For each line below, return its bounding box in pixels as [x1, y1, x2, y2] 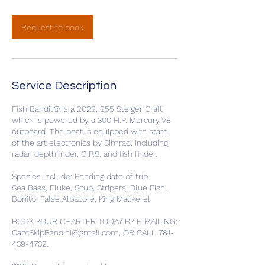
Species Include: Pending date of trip [12, 172, 148, 181]
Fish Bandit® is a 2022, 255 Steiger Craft [12, 104, 163, 114]
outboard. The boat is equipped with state [12, 127, 168, 136]
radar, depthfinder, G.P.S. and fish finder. [12, 149, 157, 159]
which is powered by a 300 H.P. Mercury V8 [12, 115, 171, 125]
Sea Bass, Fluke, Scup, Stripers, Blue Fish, [12, 183, 167, 192]
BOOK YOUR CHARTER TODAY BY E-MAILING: [12, 216, 177, 226]
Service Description [12, 80, 117, 92]
